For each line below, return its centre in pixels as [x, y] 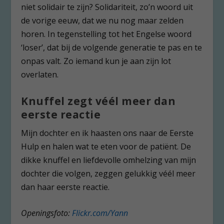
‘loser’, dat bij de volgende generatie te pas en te [112, 48]
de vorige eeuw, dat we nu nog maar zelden [102, 21]
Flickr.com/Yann [100, 213]
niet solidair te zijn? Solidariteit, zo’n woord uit [107, 7]
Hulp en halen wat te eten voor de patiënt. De [106, 146]
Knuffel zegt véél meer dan [98, 101]
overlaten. [40, 75]
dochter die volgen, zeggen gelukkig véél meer [108, 173]
